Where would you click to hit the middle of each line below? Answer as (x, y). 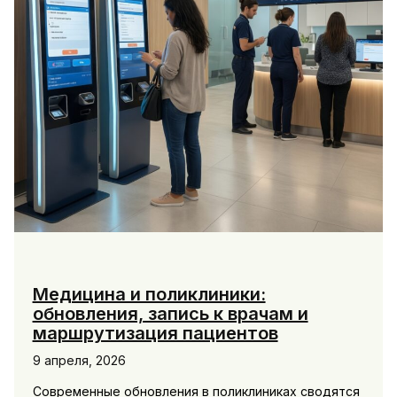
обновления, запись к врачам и (170, 313)
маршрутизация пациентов (155, 333)
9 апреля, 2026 (79, 360)
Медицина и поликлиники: (149, 294)
